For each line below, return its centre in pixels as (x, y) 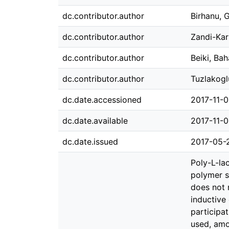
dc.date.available (95, 121)
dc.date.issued (90, 142)
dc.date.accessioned (102, 100)
